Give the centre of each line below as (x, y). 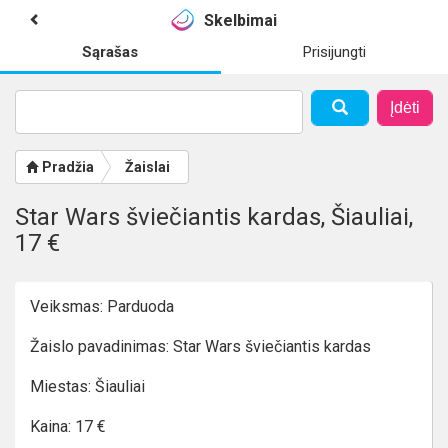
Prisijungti (334, 52)
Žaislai (147, 167)
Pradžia (68, 167)
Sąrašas (110, 52)
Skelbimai (240, 20)
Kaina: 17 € (68, 426)
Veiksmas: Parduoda (102, 306)
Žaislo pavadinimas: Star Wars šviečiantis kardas (200, 346)
